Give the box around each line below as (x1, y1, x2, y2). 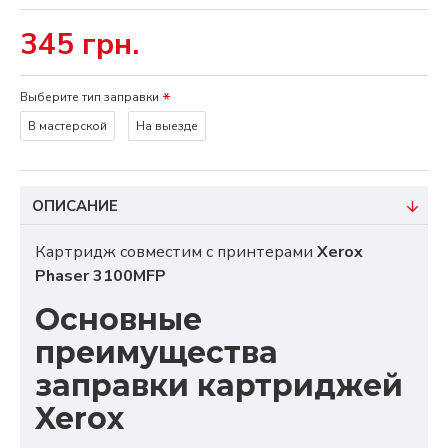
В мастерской (28, 118, 107, 134)
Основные (35, 301, 202, 338)
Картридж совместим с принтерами (35, 241, 317, 263)
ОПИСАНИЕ (32, 196, 118, 216)
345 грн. (20, 24, 139, 65)
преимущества (35, 334, 278, 371)
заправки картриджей (35, 367, 403, 404)
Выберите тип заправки (20, 89, 159, 105)
